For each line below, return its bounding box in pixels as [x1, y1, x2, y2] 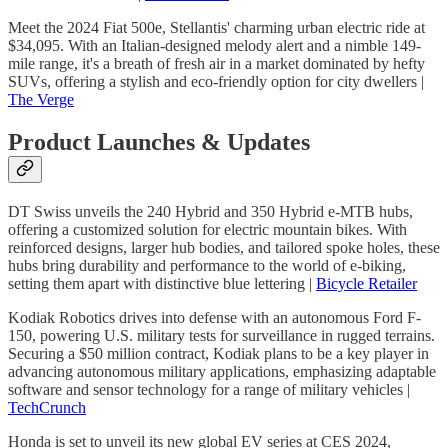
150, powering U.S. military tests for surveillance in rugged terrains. [8, 327, 435, 345]
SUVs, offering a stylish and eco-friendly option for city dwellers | [8, 73, 424, 91]
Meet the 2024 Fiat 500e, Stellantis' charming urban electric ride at [8, 19, 425, 37]
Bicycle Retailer [316, 275, 417, 293]
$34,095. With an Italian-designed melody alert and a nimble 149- [8, 37, 421, 55]
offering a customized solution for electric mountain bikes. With [8, 221, 407, 239]
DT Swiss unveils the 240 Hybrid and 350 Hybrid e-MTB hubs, [8, 203, 413, 221]
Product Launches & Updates [8, 129, 310, 156]
